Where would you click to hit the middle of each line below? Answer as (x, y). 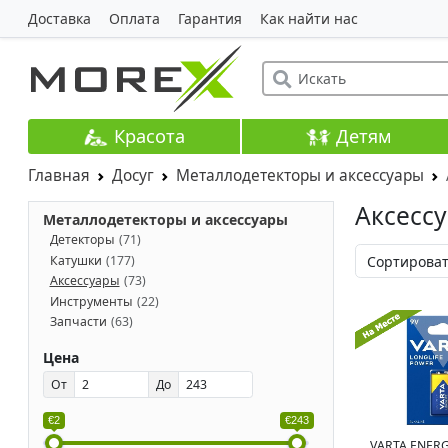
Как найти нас (308, 19)
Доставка (59, 19)
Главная (58, 176)
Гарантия (209, 19)
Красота (146, 135)
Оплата (134, 19)
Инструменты (91, 301)
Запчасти (78, 322)
